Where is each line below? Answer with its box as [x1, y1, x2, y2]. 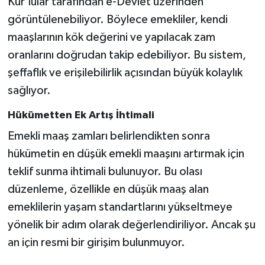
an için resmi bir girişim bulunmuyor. [7, 236, 185, 248]
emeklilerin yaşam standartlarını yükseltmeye [7, 201, 232, 213]
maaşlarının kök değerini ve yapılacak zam [7, 31, 215, 44]
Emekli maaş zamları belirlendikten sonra [7, 130, 210, 142]
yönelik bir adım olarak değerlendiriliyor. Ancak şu [7, 218, 256, 231]
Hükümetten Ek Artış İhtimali [7, 110, 154, 121]
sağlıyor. [7, 85, 51, 97]
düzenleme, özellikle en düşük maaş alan [7, 183, 209, 195]
